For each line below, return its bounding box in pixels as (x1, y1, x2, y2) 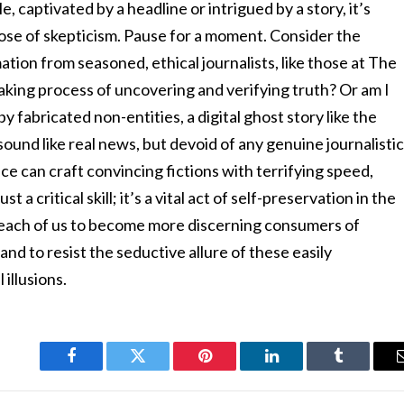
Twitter (136, 361, 184, 378)
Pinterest (203, 361, 261, 378)
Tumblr (336, 361, 385, 378)
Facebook (69, 361, 133, 378)
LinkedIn (270, 361, 330, 378)
